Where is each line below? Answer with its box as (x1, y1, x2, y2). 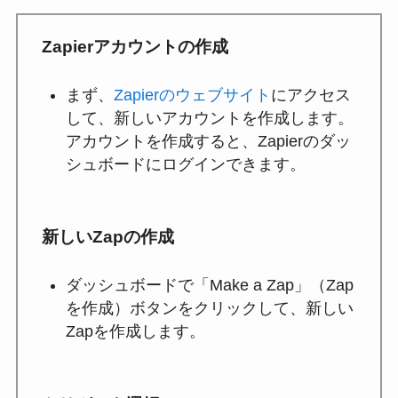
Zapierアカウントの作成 (41, 36, 228, 56)
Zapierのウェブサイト (113, 85, 271, 104)
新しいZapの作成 (41, 227, 174, 247)
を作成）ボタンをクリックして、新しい (65, 299, 354, 318)
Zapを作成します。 (65, 322, 205, 341)
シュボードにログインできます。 (65, 155, 306, 173)
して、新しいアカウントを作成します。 (65, 108, 354, 127)
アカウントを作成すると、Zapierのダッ (65, 131, 351, 150)
